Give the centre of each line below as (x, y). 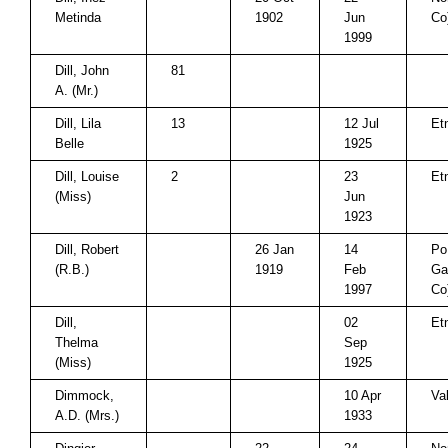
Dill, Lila (78, 123)
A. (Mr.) (76, 90)
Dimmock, (84, 395)
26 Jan (274, 249)
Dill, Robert (87, 249)
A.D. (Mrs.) (87, 415)
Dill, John (82, 70)
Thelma (76, 342)
